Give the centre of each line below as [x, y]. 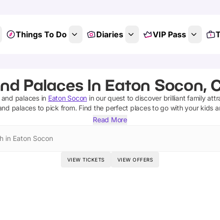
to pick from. [56, 108]
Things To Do [41, 34]
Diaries [110, 34]
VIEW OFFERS [135, 160]
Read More [110, 120]
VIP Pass [169, 34]
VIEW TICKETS [86, 160]
